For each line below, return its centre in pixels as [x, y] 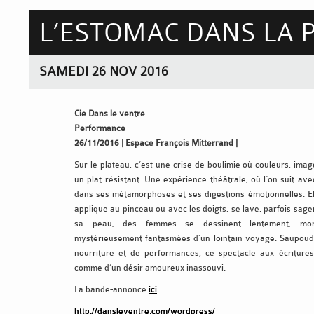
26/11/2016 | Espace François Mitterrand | [156, 143]
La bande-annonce [111, 289]
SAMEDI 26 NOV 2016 [104, 71]
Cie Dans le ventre [110, 113]
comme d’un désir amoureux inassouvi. [150, 267]
